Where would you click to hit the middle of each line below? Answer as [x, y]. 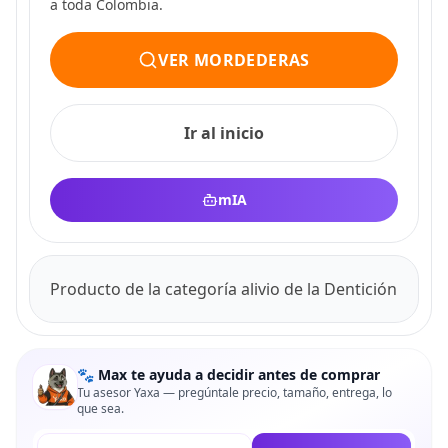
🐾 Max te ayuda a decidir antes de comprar [228, 374]
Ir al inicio [224, 133]
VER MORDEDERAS [234, 60]
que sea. [100, 408]
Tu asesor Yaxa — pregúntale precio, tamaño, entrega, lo [234, 392]
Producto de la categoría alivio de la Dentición [223, 289]
